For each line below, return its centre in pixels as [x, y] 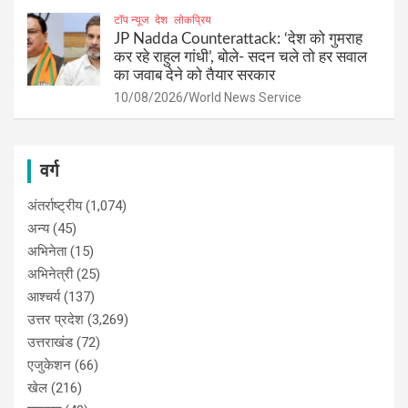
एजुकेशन [49, 365]
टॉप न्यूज [131, 20]
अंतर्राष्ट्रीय [55, 205]
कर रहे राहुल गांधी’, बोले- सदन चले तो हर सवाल [240, 56]
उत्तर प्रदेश [56, 319]
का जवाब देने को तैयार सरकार [194, 75]
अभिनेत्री [50, 274]
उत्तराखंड [50, 342]
